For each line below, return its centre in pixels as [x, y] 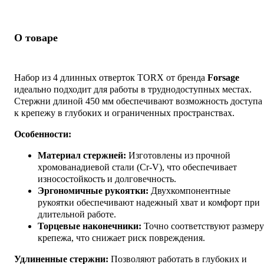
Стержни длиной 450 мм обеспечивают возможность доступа [138, 101]
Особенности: [43, 134]
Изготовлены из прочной [178, 155]
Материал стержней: [82, 155]
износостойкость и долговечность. [107, 179]
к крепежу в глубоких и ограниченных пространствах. [124, 113]
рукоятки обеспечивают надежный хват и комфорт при [149, 202]
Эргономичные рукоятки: [93, 190]
